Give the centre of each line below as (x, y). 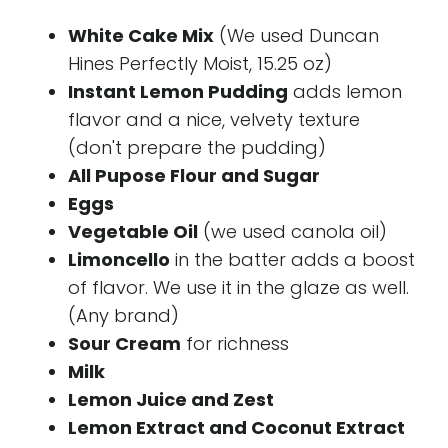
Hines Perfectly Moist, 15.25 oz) (200, 63)
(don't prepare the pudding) (197, 147)
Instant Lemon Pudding (178, 91)
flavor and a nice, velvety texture (214, 119)
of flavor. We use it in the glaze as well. (238, 287)
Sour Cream (124, 343)
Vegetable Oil (133, 231)
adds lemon (345, 91)
